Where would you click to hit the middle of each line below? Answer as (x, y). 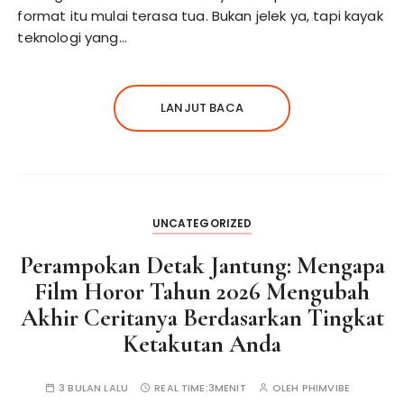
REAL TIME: (181, 388)
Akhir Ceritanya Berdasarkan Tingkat (202, 318)
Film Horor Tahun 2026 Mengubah (202, 292)
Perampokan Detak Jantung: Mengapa (202, 266)
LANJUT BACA (202, 108)
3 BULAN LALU (93, 388)
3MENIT (227, 388)
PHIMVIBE (326, 388)
